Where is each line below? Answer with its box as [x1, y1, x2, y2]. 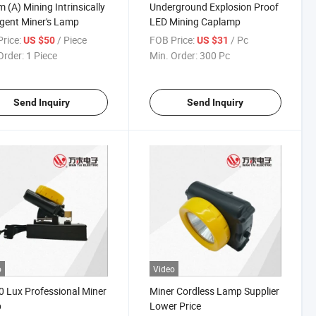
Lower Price [149, 299, 201, 313]
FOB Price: [149, 33, 195, 47]
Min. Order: [149, 49, 197, 62]
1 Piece [25, 49, 57, 62]
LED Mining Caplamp [149, 15, 241, 28]
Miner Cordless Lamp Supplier [149, 284, 279, 298]
